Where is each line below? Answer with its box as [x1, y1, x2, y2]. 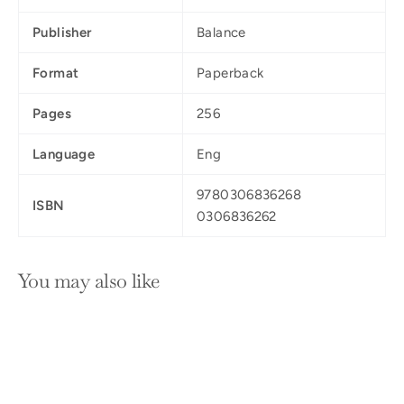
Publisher [32, 23, 92, 41]
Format [32, 64, 79, 81]
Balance [197, 23, 246, 41]
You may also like [18, 267, 160, 293]
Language [32, 145, 95, 162]
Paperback [197, 64, 264, 81]
